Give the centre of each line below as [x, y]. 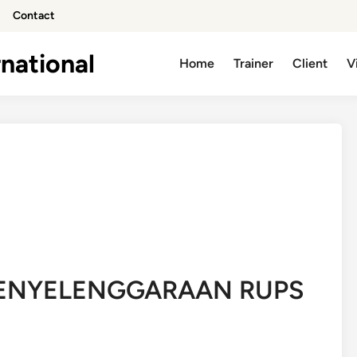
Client [310, 63]
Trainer [254, 63]
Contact [34, 16]
